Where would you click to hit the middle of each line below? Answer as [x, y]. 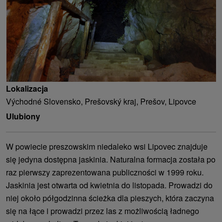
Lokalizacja [27, 88]
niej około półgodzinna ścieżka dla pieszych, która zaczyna [110, 198]
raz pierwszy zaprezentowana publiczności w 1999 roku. [105, 172]
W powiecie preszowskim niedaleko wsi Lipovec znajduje [107, 146]
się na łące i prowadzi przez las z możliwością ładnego [103, 211]
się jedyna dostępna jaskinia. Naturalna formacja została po [111, 159]
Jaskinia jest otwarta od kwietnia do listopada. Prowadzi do [109, 185]
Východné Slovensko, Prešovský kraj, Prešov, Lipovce [101, 101]
